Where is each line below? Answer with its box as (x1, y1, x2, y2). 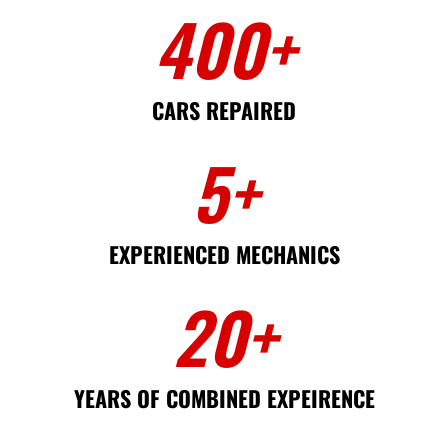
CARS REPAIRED (152, 93, 296, 126)
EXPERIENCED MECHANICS (108, 237, 340, 270)
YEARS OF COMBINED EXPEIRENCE (73, 381, 375, 414)
